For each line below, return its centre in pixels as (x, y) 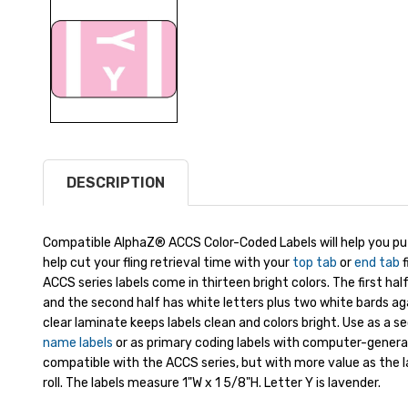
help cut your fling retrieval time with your (168, 262)
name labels (78, 342)
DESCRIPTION (116, 182)
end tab (377, 262)
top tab (315, 262)
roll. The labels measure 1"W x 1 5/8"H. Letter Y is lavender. (212, 382)
